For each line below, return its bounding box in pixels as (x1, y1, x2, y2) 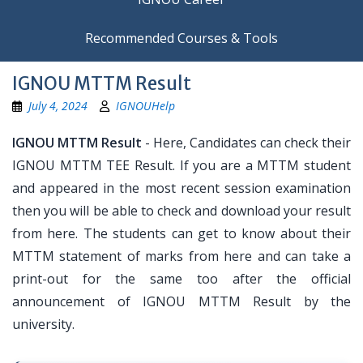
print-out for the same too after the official (12, 270, 351, 288)
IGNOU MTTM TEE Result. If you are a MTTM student (12, 156, 351, 174)
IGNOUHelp (116, 98, 175, 113)
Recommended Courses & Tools (85, 29, 278, 47)
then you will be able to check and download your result (12, 202, 351, 220)
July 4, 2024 (28, 98, 88, 113)
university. (12, 315, 75, 333)
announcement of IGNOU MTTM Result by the (12, 293, 351, 310)
